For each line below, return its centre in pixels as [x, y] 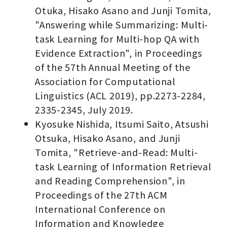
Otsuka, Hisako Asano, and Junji [108, 138]
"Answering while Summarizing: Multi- [122, 25]
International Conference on [100, 209]
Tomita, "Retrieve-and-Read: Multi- [117, 152]
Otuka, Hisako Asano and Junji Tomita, [123, 10]
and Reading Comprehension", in [110, 181]
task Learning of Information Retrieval [123, 166]
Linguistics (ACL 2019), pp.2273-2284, [120, 96]
